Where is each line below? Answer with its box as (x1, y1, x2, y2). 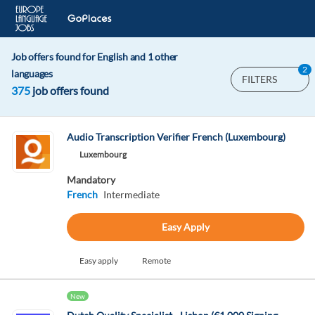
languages (11, 67, 53, 79)
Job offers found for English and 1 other (11, 51, 179, 63)
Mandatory (66, 174, 115, 186)
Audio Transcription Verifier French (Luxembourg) (66, 131, 285, 143)
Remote (141, 255, 171, 266)
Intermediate (103, 188, 160, 200)
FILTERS (242, 73, 277, 85)
